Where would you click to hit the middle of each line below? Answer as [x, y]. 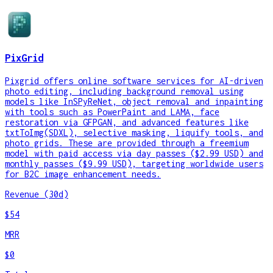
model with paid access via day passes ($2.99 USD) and [134, 154]
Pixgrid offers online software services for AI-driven [134, 81]
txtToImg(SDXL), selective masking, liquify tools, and [134, 133]
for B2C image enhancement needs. [83, 174]
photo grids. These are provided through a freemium [127, 143]
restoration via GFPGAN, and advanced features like [127, 122]
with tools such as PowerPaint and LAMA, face [112, 112]
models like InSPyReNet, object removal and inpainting [134, 102]
